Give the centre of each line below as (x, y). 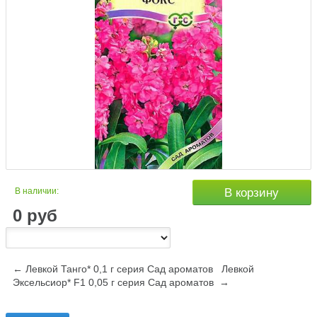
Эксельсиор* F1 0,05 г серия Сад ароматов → (121, 283)
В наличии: (37, 191)
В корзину (252, 193)
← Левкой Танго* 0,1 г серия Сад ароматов (113, 269)
